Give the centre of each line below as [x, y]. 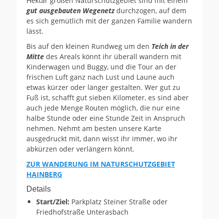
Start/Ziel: [54, 201]
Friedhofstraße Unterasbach [82, 212]
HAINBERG [44, 174]
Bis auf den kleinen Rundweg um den [89, 46]
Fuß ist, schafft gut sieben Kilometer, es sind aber [108, 97]
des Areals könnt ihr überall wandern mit [113, 56]
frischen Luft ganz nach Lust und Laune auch [100, 77]
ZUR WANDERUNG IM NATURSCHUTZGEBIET [101, 164]
